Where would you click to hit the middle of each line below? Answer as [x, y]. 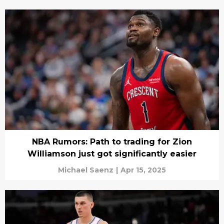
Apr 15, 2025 [143, 170]
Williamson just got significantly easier [112, 153]
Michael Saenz [86, 170]
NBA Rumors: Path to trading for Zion [112, 141]
